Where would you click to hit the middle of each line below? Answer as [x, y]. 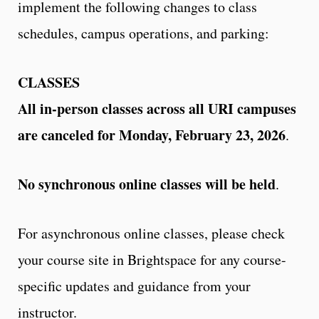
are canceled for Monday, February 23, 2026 [152, 135]
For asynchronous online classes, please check [151, 233]
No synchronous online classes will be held [147, 184]
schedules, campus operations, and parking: [143, 33]
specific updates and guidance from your [134, 286]
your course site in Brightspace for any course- [152, 259]
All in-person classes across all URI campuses [157, 108]
